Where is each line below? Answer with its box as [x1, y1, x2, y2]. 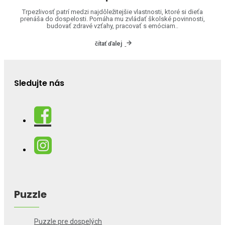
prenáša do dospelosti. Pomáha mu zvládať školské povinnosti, [20, 15, 205, 23]
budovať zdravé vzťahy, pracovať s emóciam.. [46, 22, 178, 30]
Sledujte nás [14, 77, 64, 89]
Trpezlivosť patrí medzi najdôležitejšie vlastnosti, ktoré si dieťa [22, 8, 203, 16]
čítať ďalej [95, 40, 123, 47]
